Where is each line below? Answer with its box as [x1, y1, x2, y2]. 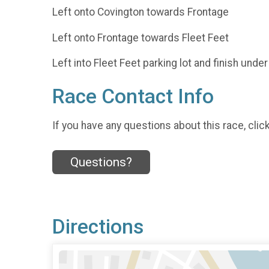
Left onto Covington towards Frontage [52, 6, 229, 19]
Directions [52, 215, 144, 239]
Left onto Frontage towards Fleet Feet [52, 31, 229, 44]
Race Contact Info [52, 85, 214, 109]
